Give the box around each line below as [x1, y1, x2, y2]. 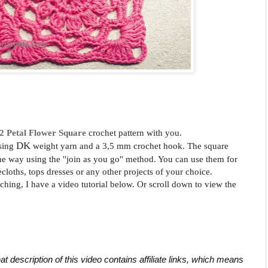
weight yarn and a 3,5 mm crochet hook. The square [30, 141, 229, 151]
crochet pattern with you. [89, 127, 182, 138]
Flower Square [29, 127, 86, 138]
